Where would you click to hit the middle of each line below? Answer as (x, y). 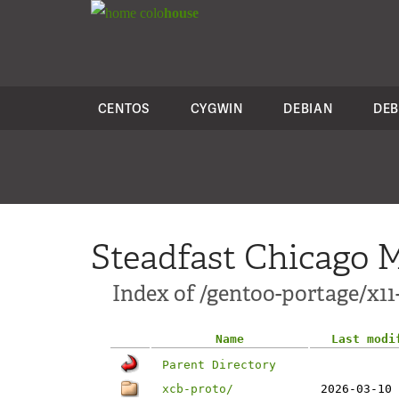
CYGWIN (216, 108)
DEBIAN (308, 108)
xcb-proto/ (198, 389)
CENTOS (123, 108)
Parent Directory (219, 365)
